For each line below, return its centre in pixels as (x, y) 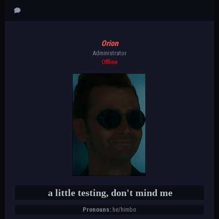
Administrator (109, 53)
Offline (109, 62)
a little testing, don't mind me (110, 192)
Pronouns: (97, 209)
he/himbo (124, 209)
